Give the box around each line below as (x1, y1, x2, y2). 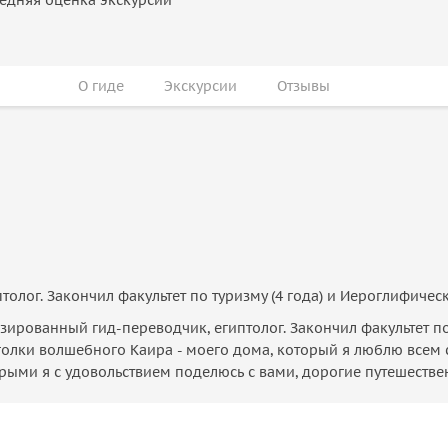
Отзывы (277, 77, 330, 95)
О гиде (78, 77, 124, 95)
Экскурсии (164, 77, 237, 95)
